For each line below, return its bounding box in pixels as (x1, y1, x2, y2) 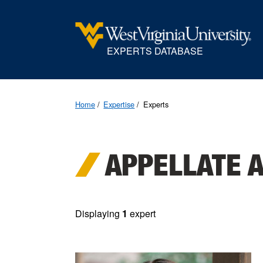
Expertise (103, 99, 135, 110)
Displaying (75, 207, 122, 221)
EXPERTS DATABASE (107, 44, 203, 58)
